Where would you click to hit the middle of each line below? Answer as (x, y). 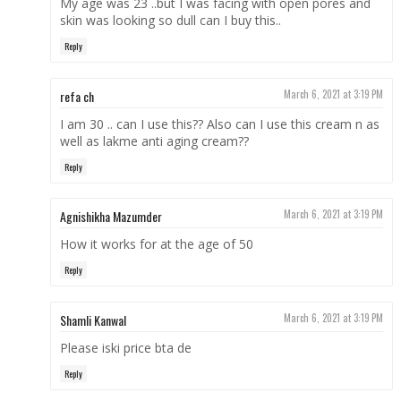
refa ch (77, 96)
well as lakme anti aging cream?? (154, 141)
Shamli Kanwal (93, 320)
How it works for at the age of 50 (156, 244)
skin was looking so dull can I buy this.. (170, 21)
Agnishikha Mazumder (111, 217)
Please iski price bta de (125, 347)
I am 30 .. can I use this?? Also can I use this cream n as (219, 124)
